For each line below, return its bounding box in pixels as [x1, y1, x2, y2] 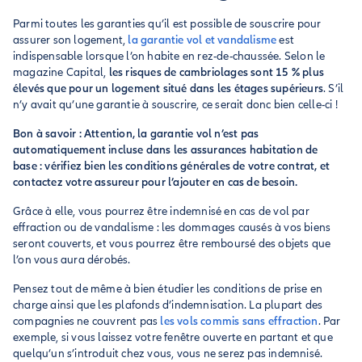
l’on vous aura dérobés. [13, 253, 131, 267]
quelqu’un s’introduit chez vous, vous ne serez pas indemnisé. [13, 347, 323, 360]
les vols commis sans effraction [160, 314, 318, 328]
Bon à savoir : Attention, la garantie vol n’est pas [13, 127, 259, 141]
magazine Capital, [13, 65, 109, 79]
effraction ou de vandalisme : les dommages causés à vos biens [13, 221, 331, 234]
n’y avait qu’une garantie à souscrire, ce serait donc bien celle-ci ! [13, 98, 338, 112]
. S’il [323, 82, 344, 95]
